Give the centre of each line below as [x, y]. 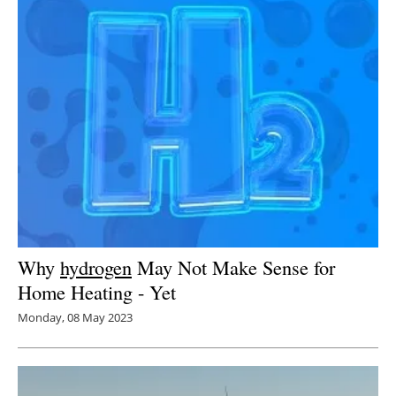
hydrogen [96, 267]
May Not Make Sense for [233, 267]
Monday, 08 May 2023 [75, 317]
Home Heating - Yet [97, 291]
